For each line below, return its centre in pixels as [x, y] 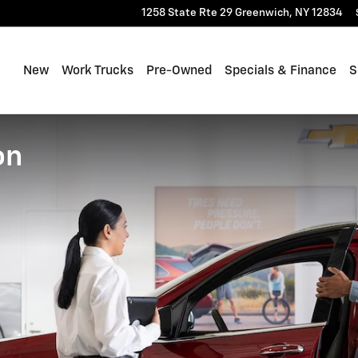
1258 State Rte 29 [187, 13]
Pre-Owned [179, 70]
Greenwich [262, 13]
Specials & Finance [280, 70]
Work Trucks [97, 70]
